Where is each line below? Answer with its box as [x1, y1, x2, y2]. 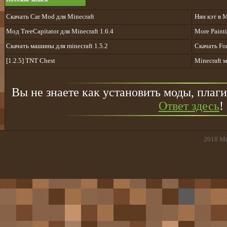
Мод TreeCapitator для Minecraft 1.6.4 [6, 27, 113, 35]
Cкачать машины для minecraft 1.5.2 [6, 42, 108, 50]
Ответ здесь [159, 99, 219, 113]
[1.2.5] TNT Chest [6, 57, 55, 65]
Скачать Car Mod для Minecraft [6, 13, 94, 21]
